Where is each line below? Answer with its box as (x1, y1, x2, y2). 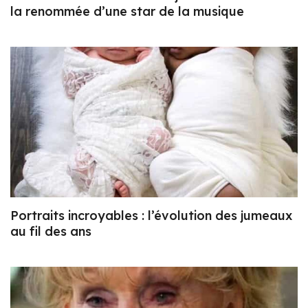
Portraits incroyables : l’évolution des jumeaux (10, 208, 292, 224)
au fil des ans (10, 223, 91, 240)
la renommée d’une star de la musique (10, 3, 244, 19)
